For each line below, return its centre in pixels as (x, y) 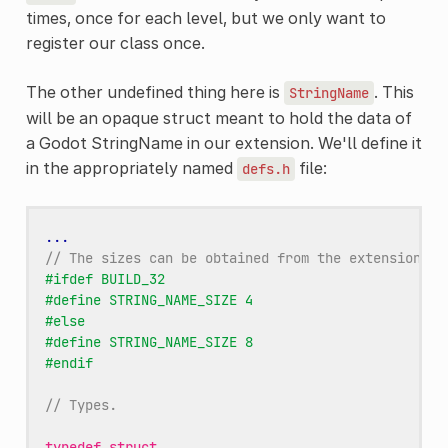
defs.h (265, 168)
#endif (68, 362)
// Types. (80, 404)
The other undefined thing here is (154, 91)
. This (393, 91)
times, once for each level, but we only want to (205, 17)
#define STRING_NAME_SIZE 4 (148, 299)
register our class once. (115, 42)
